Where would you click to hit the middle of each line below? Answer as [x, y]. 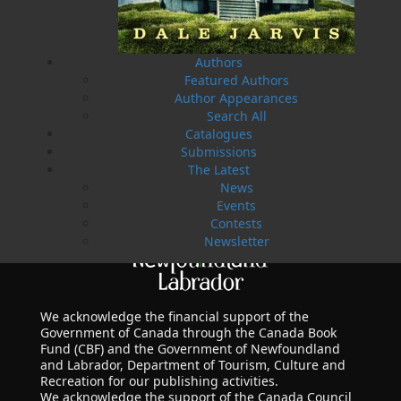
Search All [236, 116]
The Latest [218, 170]
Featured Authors [236, 80]
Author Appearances [236, 98]
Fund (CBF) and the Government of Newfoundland [190, 348]
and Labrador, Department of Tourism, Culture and [193, 364]
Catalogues [218, 134]
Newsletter [236, 241]
